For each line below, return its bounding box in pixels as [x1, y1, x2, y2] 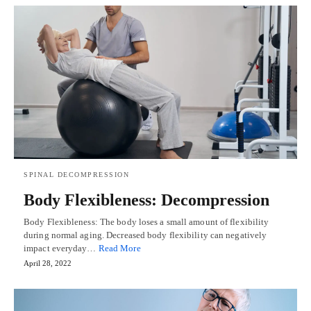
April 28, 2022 [24, 259, 72, 268]
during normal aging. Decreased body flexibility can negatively [24, 230, 267, 241]
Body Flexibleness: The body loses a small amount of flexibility [24, 217, 269, 228]
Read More [98, 243, 141, 254]
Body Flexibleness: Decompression [24, 191, 269, 210]
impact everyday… [24, 243, 99, 254]
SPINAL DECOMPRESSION [24, 171, 129, 179]
